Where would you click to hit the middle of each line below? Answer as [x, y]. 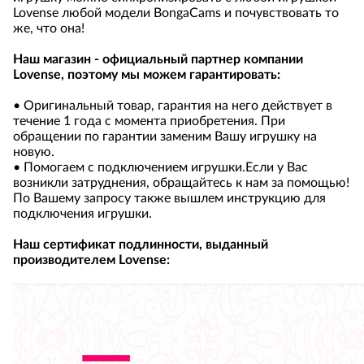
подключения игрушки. [82, 214]
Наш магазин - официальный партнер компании [158, 59]
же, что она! [49, 28]
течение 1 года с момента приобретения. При [149, 121]
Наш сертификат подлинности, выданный [141, 245]
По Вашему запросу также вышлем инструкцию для [169, 198]
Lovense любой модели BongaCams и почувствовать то [176, 13]
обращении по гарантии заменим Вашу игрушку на [165, 136]
